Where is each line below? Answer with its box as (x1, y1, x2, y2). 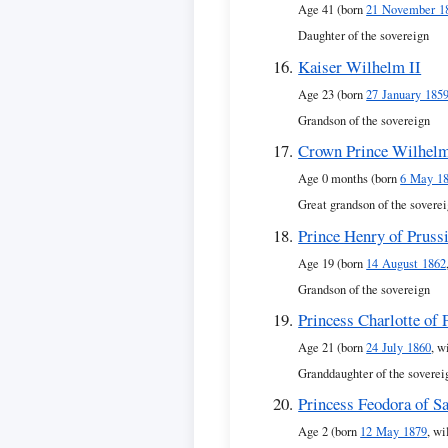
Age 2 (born (298, 423, 361, 441)
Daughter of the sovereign (298, 27, 430, 45)
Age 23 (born (298, 85, 367, 103)
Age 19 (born (298, 254, 367, 272)
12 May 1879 (360, 423, 428, 441)
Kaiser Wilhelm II (298, 54, 422, 78)
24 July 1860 (366, 339, 432, 357)
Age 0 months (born (298, 170, 401, 188)
